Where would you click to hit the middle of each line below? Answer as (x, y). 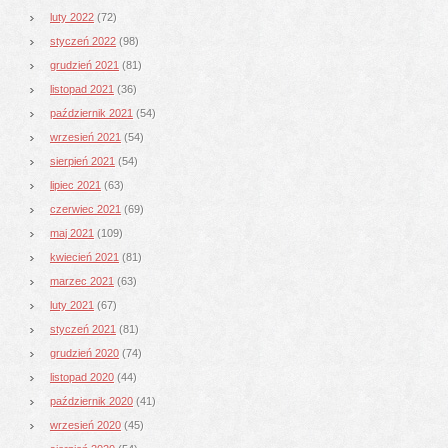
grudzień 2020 (84, 352)
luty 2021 (72, 304)
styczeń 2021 (83, 328)
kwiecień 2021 (84, 256)
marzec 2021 (82, 280)
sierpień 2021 (82, 160)
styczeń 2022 (83, 40)
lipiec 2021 (75, 184)
